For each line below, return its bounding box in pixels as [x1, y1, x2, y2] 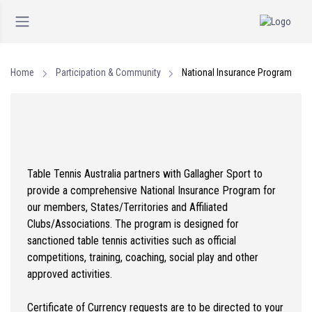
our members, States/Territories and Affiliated [27, 201, 228, 214]
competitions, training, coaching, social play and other [27, 251, 258, 264]
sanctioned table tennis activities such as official [27, 234, 236, 247]
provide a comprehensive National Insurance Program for [27, 184, 276, 197]
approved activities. [27, 267, 112, 281]
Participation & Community [55, 67, 161, 78]
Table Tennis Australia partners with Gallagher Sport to [27, 167, 263, 180]
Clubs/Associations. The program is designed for [27, 217, 239, 231]
